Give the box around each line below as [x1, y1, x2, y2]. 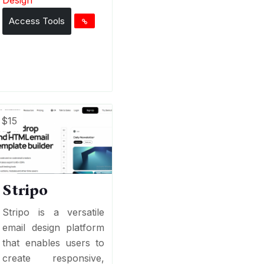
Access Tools [9, 15, 65, 27]
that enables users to [2, 236, 105, 249]
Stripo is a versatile [2, 206, 105, 218]
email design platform [2, 221, 105, 233]
